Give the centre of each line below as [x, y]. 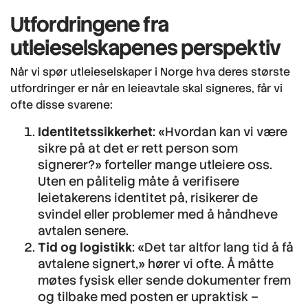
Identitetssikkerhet [95, 131]
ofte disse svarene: [62, 104]
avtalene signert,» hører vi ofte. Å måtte [156, 263]
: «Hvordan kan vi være [220, 131]
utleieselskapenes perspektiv [145, 47]
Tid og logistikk [85, 247]
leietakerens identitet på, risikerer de [148, 197]
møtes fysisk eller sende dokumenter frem [164, 280]
